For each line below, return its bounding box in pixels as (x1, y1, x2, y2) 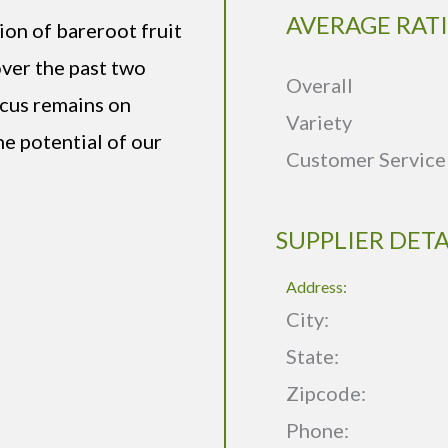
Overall (286, 73, 353, 98)
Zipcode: (286, 381, 366, 406)
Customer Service (286, 147, 446, 172)
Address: (286, 277, 347, 297)
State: (286, 344, 343, 369)
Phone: (286, 418, 349, 443)
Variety (286, 110, 352, 135)
